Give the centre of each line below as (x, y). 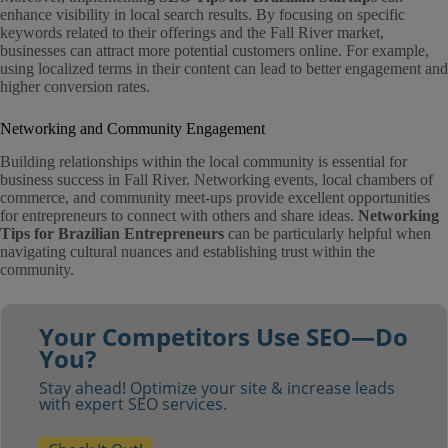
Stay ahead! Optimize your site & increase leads (216, 387)
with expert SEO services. (132, 403)
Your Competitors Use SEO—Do (223, 336)
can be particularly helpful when (327, 234)
